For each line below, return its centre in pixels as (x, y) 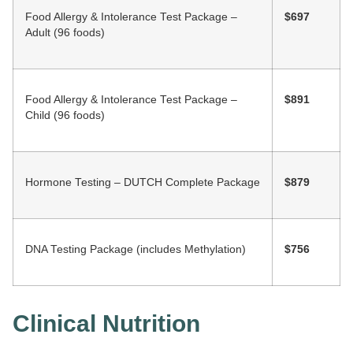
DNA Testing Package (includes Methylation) (136, 249)
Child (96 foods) (65, 115)
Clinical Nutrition (106, 323)
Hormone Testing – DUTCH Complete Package (143, 182)
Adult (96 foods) (65, 32)
